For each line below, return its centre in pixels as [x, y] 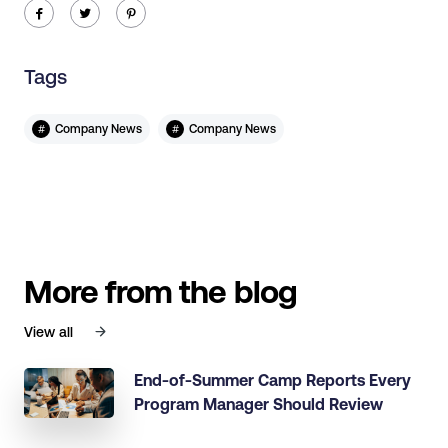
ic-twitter [85, 12]
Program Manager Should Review [258, 403]
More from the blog [160, 291]
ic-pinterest [131, 12]
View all [48, 331]
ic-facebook [39, 12]
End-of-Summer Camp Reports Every [272, 379]
